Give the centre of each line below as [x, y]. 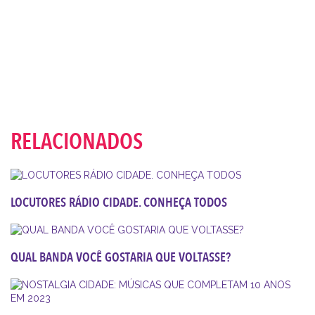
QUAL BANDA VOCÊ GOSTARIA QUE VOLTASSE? [121, 257]
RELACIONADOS [77, 142]
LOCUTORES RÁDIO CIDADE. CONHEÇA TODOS [119, 202]
